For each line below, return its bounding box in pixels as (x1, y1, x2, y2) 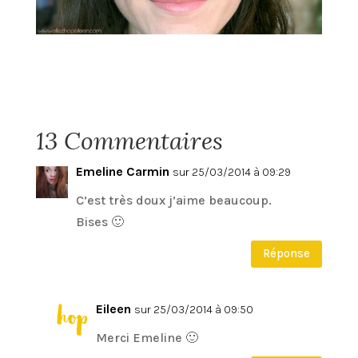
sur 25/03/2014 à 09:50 (133, 302, 253, 316)
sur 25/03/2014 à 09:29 (172, 165, 291, 179)
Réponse (263, 246, 311, 261)
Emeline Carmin (75, 163, 169, 179)
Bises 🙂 (75, 213, 124, 229)
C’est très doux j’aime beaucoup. (75, 192, 272, 208)
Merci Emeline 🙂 (95, 329, 198, 345)
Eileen (95, 300, 131, 316)
